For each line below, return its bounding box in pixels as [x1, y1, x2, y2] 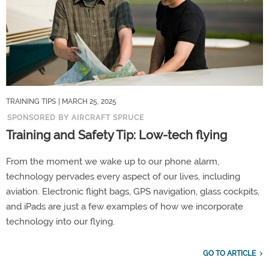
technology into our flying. [6, 216, 115, 228]
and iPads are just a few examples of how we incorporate [6, 201, 243, 213]
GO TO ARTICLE [203, 249, 256, 258]
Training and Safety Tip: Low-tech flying [6, 128, 227, 143]
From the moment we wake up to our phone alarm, [6, 156, 219, 168]
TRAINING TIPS [6, 97, 56, 106]
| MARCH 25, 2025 [58, 97, 116, 106]
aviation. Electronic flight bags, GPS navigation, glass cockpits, [6, 186, 259, 198]
